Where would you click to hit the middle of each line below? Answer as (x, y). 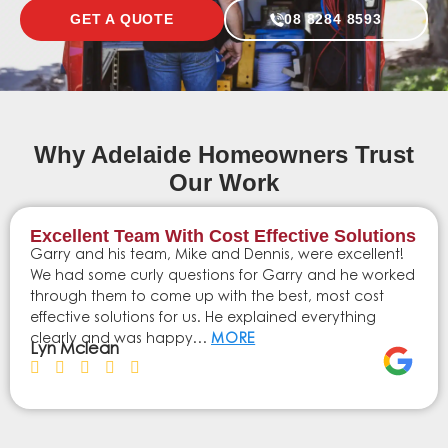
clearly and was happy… (120, 340)
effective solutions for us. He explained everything (203, 319)
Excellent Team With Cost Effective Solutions (223, 236)
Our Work (224, 183)
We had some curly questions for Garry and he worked (222, 277)
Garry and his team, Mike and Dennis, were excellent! (217, 256)
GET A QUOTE (122, 19)
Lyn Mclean (74, 350)
